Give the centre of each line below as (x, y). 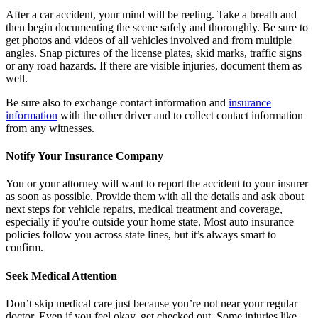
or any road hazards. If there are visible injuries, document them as (154, 65)
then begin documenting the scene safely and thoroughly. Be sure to (157, 27)
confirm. (24, 248)
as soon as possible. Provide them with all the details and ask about (155, 197)
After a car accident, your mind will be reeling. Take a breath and (151, 14)
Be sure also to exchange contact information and (117, 102)
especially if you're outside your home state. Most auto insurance (150, 222)
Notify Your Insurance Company (84, 156)
